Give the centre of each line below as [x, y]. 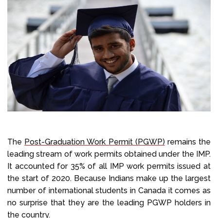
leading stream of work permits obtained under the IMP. [109, 154]
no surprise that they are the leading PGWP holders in [109, 203]
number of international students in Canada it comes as [109, 191]
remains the [188, 142]
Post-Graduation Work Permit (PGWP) [95, 142]
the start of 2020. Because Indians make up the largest [109, 179]
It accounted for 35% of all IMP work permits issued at [109, 166]
